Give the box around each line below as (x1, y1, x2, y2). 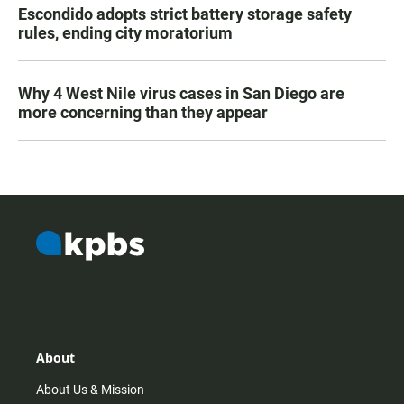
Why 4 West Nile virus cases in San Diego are (18, 83, 344, 103)
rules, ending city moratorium (18, 23, 233, 42)
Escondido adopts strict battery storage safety (18, 4, 352, 23)
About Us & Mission (36, 382, 144, 398)
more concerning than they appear (18, 102, 268, 122)
